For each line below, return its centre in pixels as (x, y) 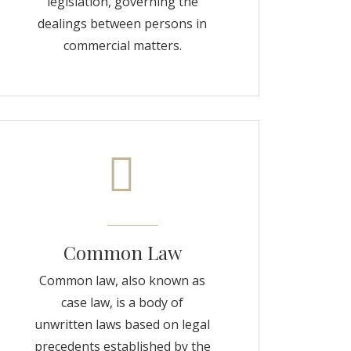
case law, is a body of (122, 302)
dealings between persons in (122, 24)
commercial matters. (122, 45)
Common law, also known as (122, 280)
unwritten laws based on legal (122, 324)
